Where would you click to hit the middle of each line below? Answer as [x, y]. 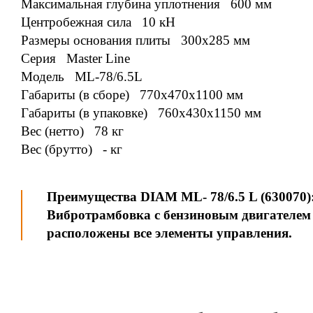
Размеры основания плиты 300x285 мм [136, 40]
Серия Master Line [75, 58]
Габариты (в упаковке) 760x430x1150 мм [141, 112]
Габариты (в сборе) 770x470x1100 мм [132, 94]
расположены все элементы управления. [169, 233]
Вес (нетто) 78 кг [72, 131]
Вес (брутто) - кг [72, 149]
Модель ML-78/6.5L [82, 76]
